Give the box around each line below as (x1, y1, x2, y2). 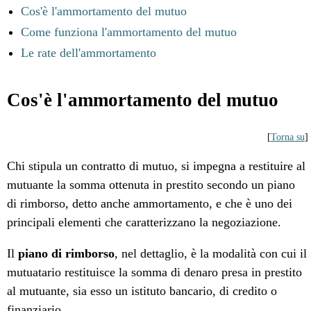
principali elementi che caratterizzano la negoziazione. (7, 215, 285, 229)
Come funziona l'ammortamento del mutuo (21, 25, 237, 39)
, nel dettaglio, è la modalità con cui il (115, 246, 308, 260)
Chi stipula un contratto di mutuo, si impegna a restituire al (7, 159, 306, 173)
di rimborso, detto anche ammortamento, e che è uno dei (7, 196, 293, 210)
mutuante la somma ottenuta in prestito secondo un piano (7, 178, 296, 192)
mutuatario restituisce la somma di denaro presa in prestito (7, 265, 303, 279)
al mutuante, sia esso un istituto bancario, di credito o (7, 284, 278, 298)
